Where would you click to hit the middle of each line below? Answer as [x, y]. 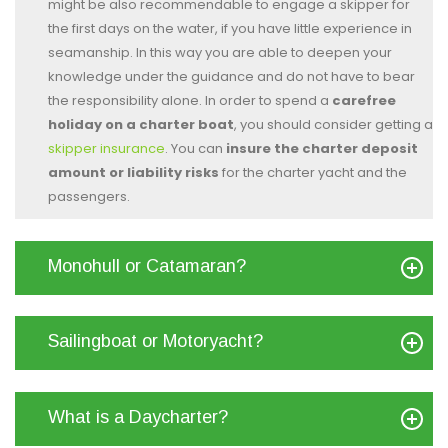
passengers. [89, 196]
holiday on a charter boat [141, 124]
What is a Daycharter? [138, 417]
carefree [364, 100]
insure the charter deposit [320, 148]
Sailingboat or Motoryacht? [155, 341]
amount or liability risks [133, 172]
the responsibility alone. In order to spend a [190, 100]
